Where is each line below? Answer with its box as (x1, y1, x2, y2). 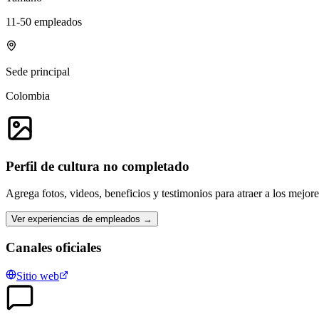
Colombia (6, 89, 50, 102)
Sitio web (16, 269, 59, 282)
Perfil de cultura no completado (6, 158, 189, 174)
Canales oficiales (6, 240, 101, 256)
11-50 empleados (6, 15, 82, 28)
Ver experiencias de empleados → (11, 214, 152, 225)
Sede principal (6, 65, 70, 78)
